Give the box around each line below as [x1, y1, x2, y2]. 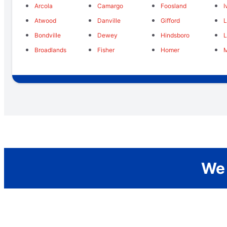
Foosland [160, 2, 186, 10]
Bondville [34, 31, 61, 40]
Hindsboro [160, 31, 190, 40]
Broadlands [34, 46, 66, 54]
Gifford [160, 17, 180, 25]
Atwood [34, 17, 56, 25]
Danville [97, 17, 121, 25]
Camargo [97, 2, 124, 10]
